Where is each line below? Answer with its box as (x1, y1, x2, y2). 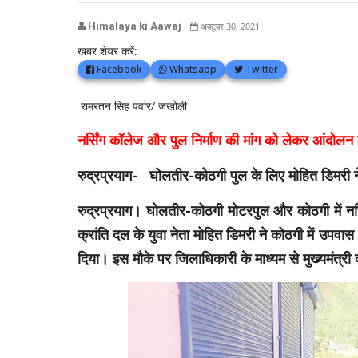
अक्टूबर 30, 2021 (198, 20, 260, 32)
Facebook (94, 62, 141, 76)
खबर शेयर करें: (78, 43, 137, 58)
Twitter (243, 62, 278, 76)
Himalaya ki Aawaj (86, 20, 181, 32)
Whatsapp (167, 62, 217, 76)
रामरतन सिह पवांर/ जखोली (78, 98, 187, 113)
